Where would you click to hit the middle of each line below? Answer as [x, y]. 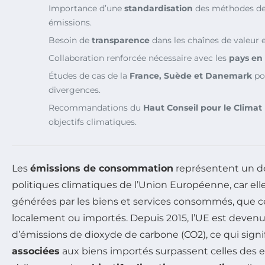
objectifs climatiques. [93, 122]
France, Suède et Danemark [191, 75]
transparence [121, 40]
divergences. [75, 90]
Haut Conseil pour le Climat [203, 107]
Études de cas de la [89, 75]
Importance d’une [86, 8]
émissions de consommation [102, 168]
